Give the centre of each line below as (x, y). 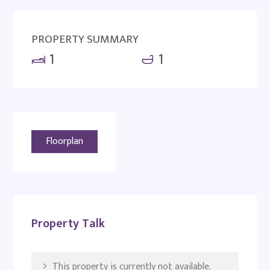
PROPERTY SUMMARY (85, 39)
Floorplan (65, 141)
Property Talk (68, 223)
